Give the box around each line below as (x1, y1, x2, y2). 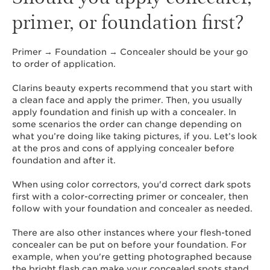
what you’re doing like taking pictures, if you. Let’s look (12, 131, 257, 141)
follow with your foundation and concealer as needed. (12, 204, 253, 213)
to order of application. (12, 59, 116, 69)
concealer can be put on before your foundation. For (12, 240, 246, 250)
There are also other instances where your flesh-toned (12, 228, 251, 237)
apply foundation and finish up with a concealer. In (12, 107, 236, 117)
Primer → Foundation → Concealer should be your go (12, 47, 248, 57)
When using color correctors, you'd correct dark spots (12, 180, 251, 189)
